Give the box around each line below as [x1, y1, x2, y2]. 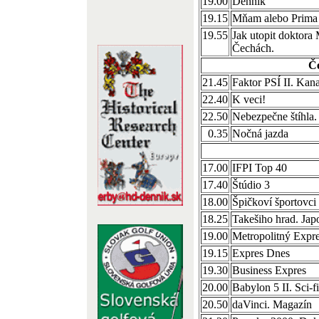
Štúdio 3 [232, 179, 270, 191]
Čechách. [232, 42, 274, 54]
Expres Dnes [232, 247, 290, 259]
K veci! [232, 93, 266, 105]
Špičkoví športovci [232, 196, 316, 208]
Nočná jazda [232, 127, 288, 140]
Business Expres [232, 264, 306, 276]
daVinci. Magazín [232, 298, 312, 310]
